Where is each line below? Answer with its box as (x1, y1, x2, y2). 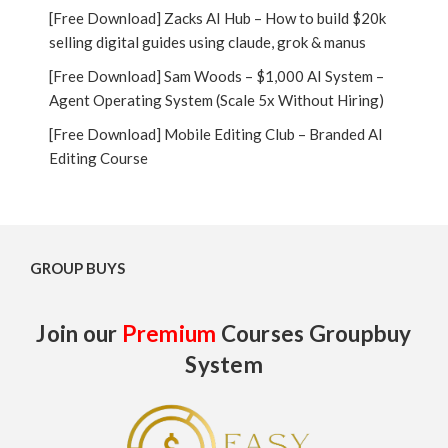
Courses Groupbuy (216, 319, 412, 347)
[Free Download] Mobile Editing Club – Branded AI (49, 124, 383, 143)
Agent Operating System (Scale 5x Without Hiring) (49, 90, 384, 109)
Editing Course (49, 148, 148, 167)
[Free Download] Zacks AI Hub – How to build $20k (49, 8, 386, 27)
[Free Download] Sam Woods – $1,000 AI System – (49, 66, 384, 85)
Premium (121, 319, 217, 347)
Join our (36, 319, 122, 347)
